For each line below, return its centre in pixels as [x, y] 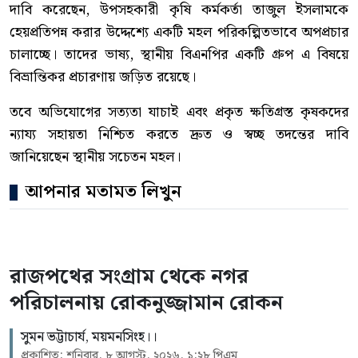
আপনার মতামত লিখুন [103, 193]
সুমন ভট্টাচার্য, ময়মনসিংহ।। [89, 338]
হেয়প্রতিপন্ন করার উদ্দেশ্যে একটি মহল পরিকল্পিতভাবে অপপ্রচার [179, 33]
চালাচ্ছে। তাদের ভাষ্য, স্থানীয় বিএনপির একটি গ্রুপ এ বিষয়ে [179, 55]
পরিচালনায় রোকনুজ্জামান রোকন [146, 304]
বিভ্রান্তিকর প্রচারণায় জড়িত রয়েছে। [103, 78]
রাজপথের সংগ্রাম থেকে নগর [129, 277]
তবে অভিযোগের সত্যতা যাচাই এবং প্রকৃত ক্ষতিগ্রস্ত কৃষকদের [179, 113]
